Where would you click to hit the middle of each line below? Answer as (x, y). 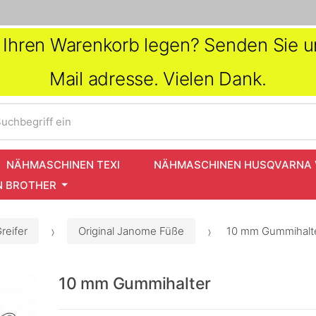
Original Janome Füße (131, 231)
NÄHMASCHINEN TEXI (63, 164)
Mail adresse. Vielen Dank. (158, 79)
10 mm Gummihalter (135, 284)
